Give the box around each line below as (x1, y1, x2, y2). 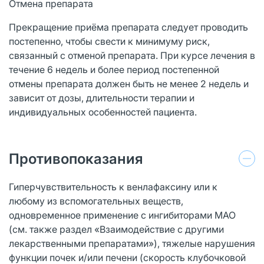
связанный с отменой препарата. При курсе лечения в (9, 49, 255, 61)
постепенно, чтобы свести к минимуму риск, (9, 35, 210, 47)
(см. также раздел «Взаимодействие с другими (9, 223, 224, 235)
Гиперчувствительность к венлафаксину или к (9, 180, 217, 193)
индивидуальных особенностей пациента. (9, 105, 197, 118)
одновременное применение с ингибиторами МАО (9, 209, 236, 221)
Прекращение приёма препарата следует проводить (9, 21, 248, 33)
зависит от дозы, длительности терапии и (9, 91, 194, 104)
